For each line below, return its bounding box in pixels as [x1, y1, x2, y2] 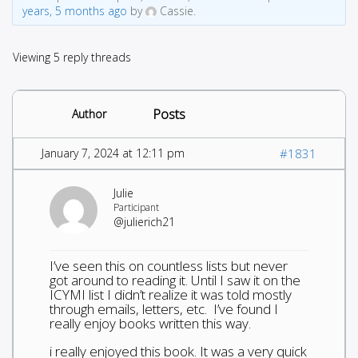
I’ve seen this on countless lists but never [50, 256, 288, 275]
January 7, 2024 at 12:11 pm [42, 145, 185, 161]
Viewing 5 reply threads [13, 49, 131, 65]
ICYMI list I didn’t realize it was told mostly [50, 284, 292, 304]
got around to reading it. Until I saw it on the [50, 270, 300, 289]
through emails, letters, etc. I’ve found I [50, 299, 278, 318]
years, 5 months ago [22, 2, 127, 18]
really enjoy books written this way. [50, 313, 251, 332]
